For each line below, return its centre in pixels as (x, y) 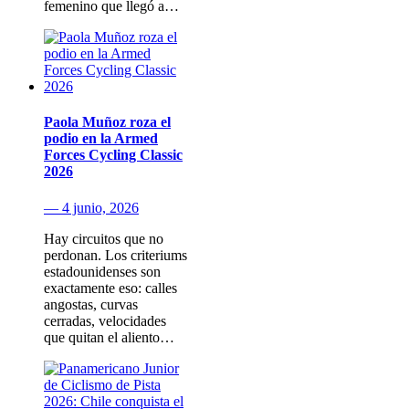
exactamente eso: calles (110, 288)
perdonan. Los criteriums (115, 255)
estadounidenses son (102, 271)
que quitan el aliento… (109, 337)
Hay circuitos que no (104, 238)
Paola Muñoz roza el (107, 122)
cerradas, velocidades (105, 320)
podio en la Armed (101, 139)
